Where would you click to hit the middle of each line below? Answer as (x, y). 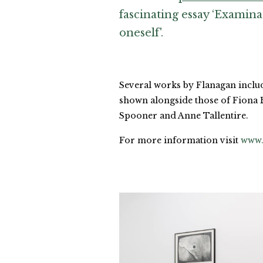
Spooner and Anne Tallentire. (184, 116)
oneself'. (141, 33)
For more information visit (180, 141)
